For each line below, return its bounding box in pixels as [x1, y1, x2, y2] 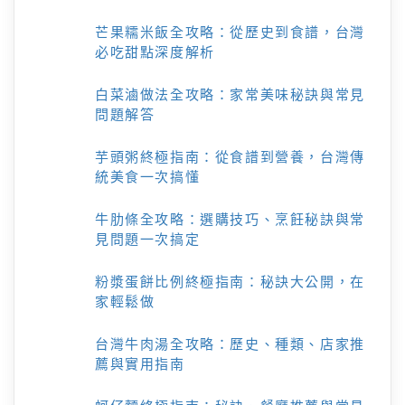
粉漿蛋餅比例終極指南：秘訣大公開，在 [95, 273, 365, 289]
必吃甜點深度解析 [95, 43, 215, 60]
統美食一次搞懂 [95, 168, 201, 184]
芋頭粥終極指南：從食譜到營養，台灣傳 [95, 148, 365, 165]
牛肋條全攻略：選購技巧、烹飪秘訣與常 [95, 211, 365, 227]
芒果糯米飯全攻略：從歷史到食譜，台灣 [95, 24, 365, 40]
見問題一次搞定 [95, 231, 201, 247]
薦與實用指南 [95, 355, 185, 372]
